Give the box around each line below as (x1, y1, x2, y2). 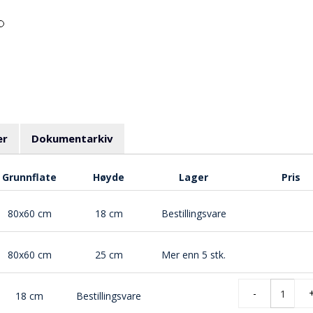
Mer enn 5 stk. (161, 248, 226, 261)
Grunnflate (2, 170, 57, 184)
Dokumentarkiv (31, 131, 113, 145)
